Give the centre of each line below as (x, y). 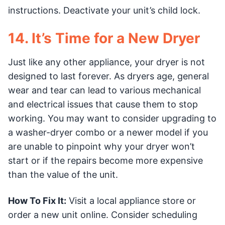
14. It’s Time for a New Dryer (104, 38)
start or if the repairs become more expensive (105, 160)
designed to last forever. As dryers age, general (108, 76)
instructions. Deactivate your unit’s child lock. (104, 10)
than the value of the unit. (63, 174)
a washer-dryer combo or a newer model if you (108, 132)
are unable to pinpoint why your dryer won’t (101, 146)
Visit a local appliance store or (131, 200)
